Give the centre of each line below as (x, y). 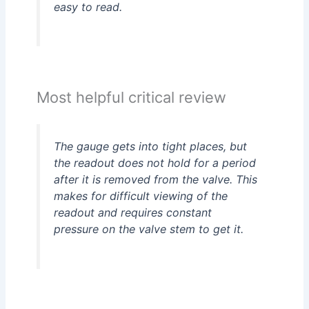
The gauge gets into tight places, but (151, 146)
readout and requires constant (133, 212)
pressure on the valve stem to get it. (149, 229)
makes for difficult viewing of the (141, 196)
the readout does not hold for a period (155, 162)
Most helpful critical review (132, 97)
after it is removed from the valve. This (156, 179)
